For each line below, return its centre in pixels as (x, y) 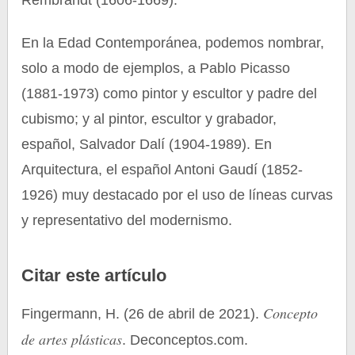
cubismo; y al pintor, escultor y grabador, (149, 119)
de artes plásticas (72, 339)
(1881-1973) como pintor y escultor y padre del (170, 94)
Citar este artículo (94, 275)
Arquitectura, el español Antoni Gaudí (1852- (162, 170)
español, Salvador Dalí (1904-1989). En (147, 144)
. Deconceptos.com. (185, 340)
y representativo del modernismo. (127, 220)
